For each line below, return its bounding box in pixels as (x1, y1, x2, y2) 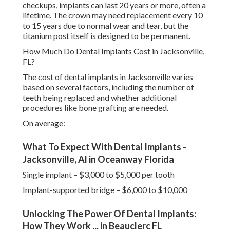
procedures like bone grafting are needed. (23, 103, 168, 113)
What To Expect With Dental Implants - (23, 141, 186, 153)
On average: (23, 118, 65, 128)
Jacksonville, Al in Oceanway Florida (23, 154, 174, 165)
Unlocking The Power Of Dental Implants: (23, 208, 196, 220)
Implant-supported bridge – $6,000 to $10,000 (23, 185, 187, 195)
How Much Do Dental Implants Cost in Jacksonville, (23, 46, 204, 56)
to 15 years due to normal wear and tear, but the (23, 21, 188, 31)
